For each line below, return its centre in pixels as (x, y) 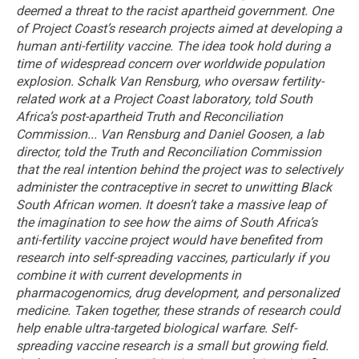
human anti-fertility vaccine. (95, 46)
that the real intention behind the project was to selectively (179, 169)
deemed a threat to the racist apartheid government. (162, 10)
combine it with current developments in (129, 275)
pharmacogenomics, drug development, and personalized (177, 292)
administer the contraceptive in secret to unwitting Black (174, 187)
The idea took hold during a (254, 46)
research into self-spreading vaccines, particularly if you (173, 257)
